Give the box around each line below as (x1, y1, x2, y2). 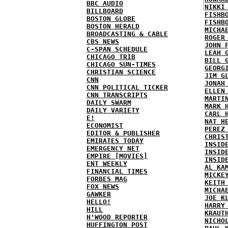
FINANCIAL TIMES (87, 167, 148, 175)
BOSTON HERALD (87, 22, 139, 30)
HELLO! (87, 198, 111, 206)
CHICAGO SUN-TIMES (87, 61, 156, 68)
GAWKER (87, 190, 111, 198)
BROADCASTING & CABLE (87, 30, 168, 38)
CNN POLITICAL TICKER (87, 83, 168, 91)
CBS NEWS (87, 38, 119, 45)
